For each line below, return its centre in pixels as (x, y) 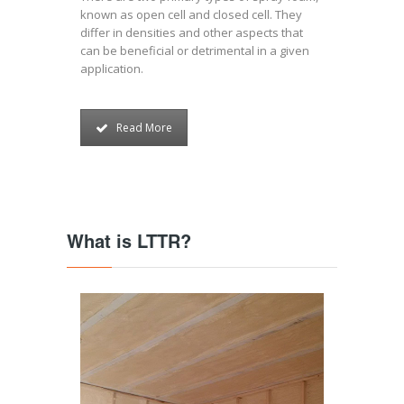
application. (112, 69)
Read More (144, 128)
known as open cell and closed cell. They (191, 14)
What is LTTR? (129, 244)
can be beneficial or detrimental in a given (195, 50)
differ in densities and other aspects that (192, 32)
